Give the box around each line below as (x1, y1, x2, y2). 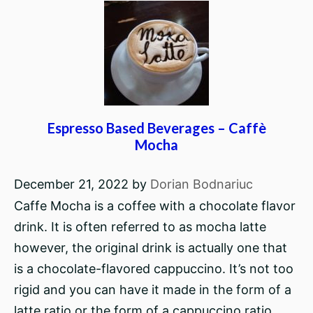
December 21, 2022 (14, 177, 129, 191)
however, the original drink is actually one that (14, 240, 287, 255)
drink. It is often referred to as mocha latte (14, 219, 266, 234)
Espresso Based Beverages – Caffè (47, 119, 266, 136)
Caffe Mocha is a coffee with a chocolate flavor (14, 198, 296, 213)
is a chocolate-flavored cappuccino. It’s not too (14, 261, 293, 276)
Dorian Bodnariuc (150, 177, 253, 191)
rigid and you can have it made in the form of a (14, 282, 291, 297)
